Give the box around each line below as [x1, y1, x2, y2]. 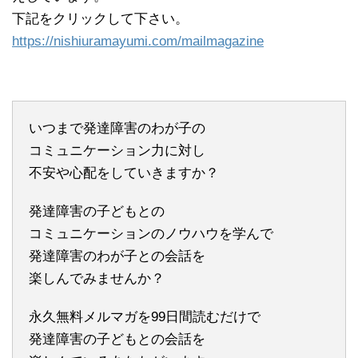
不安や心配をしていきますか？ [29, 165, 219, 181]
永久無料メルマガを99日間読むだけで [29, 308, 261, 324]
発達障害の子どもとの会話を [29, 331, 205, 347]
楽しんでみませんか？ [29, 270, 165, 286]
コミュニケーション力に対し [29, 142, 205, 158]
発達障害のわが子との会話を [29, 248, 205, 264]
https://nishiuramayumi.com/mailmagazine [12, 33, 264, 49]
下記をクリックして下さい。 [12, 10, 189, 26]
